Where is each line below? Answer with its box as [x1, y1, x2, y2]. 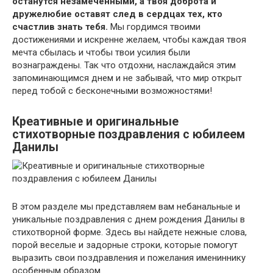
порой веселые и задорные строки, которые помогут [12, 239, 238, 250]
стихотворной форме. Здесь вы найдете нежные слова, [12, 227, 247, 238]
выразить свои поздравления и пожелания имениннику [12, 252, 246, 263]
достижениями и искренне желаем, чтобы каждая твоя [12, 34, 246, 45]
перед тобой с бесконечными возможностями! [12, 85, 212, 96]
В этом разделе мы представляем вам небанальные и [12, 201, 240, 212]
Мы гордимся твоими [108, 21, 200, 32]
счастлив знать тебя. [12, 21, 108, 32]
